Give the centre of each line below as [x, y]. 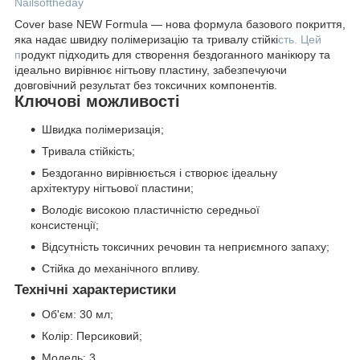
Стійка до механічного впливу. [121, 269]
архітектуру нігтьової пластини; [112, 188]
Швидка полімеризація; [103, 130]
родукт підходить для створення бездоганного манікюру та [176, 54]
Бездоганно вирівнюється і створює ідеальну [160, 173]
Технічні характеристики [95, 290]
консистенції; [65, 225]
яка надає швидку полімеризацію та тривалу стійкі [146, 39]
